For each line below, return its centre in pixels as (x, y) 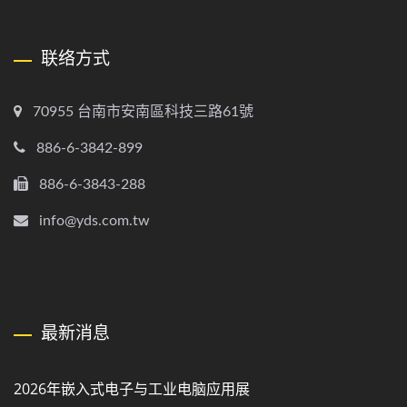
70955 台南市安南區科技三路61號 (143, 111)
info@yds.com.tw (94, 220)
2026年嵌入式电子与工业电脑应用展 (132, 388)
